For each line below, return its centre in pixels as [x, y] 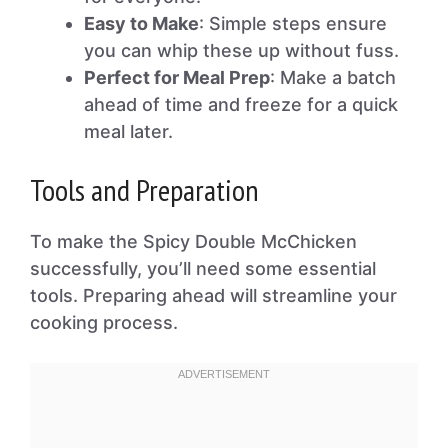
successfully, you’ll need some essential [203, 268]
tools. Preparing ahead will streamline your [213, 295]
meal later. [128, 131]
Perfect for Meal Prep [177, 77]
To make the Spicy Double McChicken [193, 241]
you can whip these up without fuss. [241, 50]
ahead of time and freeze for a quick [241, 104]
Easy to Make [141, 23]
